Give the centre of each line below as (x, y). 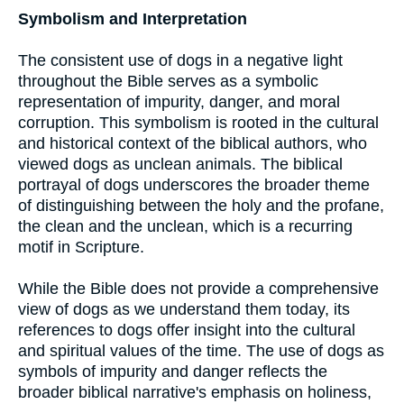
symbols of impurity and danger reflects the (173, 372)
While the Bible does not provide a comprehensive (198, 289)
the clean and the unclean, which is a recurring (185, 226)
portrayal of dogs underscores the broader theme (194, 185)
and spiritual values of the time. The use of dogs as (201, 351)
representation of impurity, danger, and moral (179, 102)
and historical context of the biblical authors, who (193, 143)
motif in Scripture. (81, 247)
